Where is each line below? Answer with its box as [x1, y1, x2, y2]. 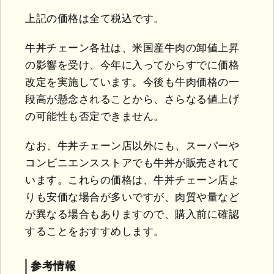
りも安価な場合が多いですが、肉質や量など [25, 191, 239, 204]
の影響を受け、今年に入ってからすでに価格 [25, 59, 239, 71]
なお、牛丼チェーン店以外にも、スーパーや [25, 140, 239, 152]
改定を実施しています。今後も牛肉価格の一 [25, 76, 239, 88]
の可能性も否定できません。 [25, 111, 165, 122]
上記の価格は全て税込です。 [25, 12, 165, 24]
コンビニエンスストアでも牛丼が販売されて [25, 157, 239, 169]
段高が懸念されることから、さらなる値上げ [25, 94, 239, 105]
